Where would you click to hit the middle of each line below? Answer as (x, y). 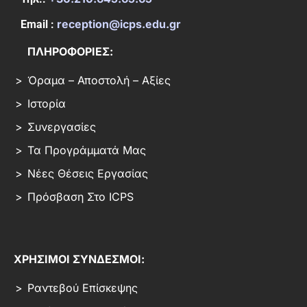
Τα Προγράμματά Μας (87, 150)
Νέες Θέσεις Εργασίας (88, 174)
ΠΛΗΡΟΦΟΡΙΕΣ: (70, 52)
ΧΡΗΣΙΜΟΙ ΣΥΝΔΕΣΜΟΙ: (79, 259)
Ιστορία (47, 104)
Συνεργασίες (62, 127)
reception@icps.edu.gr (119, 24)
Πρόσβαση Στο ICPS (81, 197)
